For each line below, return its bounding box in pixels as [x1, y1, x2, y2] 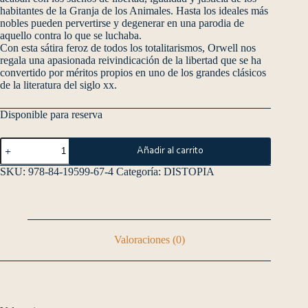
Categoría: [116, 165, 164, 177]
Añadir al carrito [136, 145, 203, 156]
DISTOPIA [164, 165, 214, 177]
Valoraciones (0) [113, 234, 185, 246]
